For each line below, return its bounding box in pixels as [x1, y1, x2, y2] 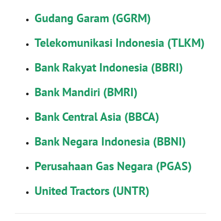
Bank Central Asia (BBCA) [35, 109, 159, 124]
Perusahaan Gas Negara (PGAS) [35, 158, 192, 174]
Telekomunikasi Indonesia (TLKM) [35, 35, 205, 50]
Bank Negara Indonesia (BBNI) [35, 133, 186, 149]
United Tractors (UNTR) [35, 183, 149, 198]
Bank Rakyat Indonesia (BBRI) [35, 59, 183, 75]
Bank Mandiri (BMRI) [35, 84, 138, 100]
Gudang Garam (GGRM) [35, 10, 151, 26]
